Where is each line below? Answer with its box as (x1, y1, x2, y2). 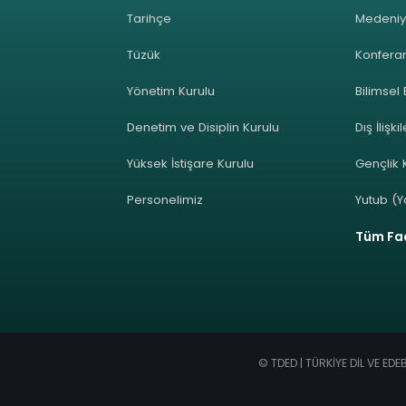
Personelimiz (127, 190, 204, 208)
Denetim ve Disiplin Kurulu (127, 118, 280, 136)
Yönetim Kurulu (127, 82, 216, 100)
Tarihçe (127, 9, 172, 27)
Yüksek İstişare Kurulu (127, 154, 255, 172)
